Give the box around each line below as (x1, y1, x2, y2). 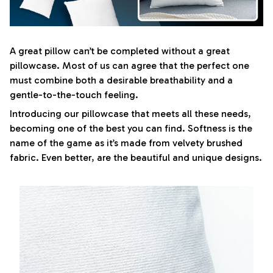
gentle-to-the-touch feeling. (10, 89, 138, 101)
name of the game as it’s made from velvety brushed (10, 136, 243, 149)
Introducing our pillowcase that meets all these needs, (10, 107, 251, 119)
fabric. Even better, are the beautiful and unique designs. (10, 151, 262, 163)
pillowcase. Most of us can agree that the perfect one (10, 60, 249, 72)
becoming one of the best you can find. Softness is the (10, 122, 252, 134)
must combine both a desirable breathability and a (10, 74, 233, 87)
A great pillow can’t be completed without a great (10, 45, 230, 57)
